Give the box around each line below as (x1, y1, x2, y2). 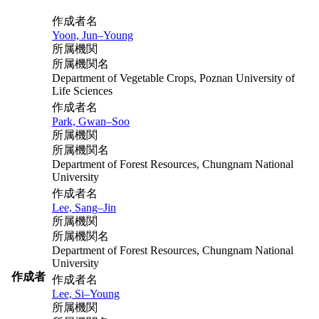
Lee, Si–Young (52, 287, 120, 300)
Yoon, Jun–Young (52, 28, 133, 41)
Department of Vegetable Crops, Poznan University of (52, 71, 295, 84)
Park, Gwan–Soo (52, 115, 130, 127)
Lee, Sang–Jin (52, 201, 116, 214)
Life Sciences (52, 84, 113, 97)
